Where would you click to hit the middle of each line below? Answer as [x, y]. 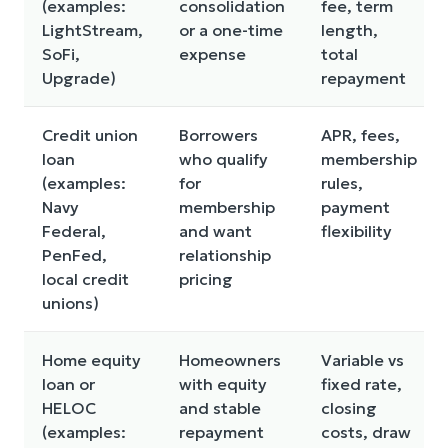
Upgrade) [79, 78]
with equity [223, 384]
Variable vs [362, 360]
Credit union [90, 135]
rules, [342, 183]
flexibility [356, 231]
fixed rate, [361, 384]
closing [349, 408]
